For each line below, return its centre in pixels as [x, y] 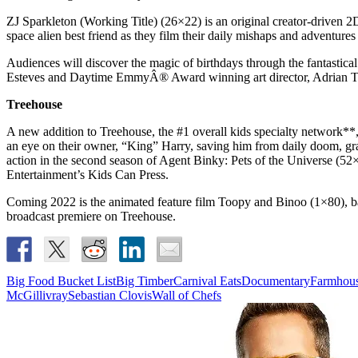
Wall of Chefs [187, 296]
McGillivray [37, 296]
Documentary [276, 281]
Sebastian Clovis [110, 296]
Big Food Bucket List [61, 281]
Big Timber [145, 281]
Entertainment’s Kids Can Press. [88, 175]
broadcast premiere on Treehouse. [91, 217]
